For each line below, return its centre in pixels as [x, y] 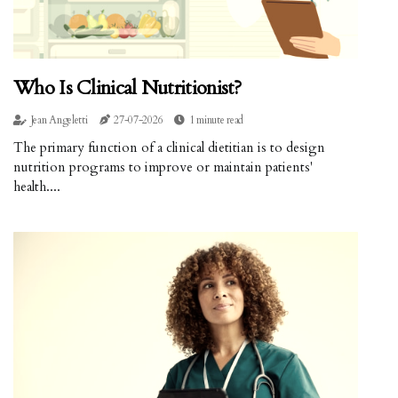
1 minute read [216, 119]
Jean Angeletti [59, 119]
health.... [37, 186]
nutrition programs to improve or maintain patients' [163, 167]
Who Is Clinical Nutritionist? [127, 88]
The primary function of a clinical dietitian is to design [169, 147]
